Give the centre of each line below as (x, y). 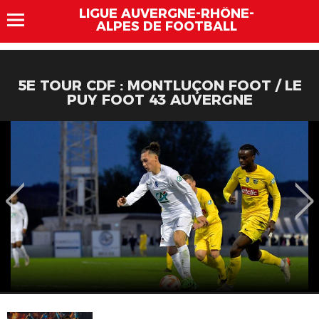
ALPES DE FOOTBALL (167, 26)
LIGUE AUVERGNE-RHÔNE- (167, 14)
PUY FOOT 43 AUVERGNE (159, 100)
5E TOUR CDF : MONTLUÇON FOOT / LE (159, 85)
